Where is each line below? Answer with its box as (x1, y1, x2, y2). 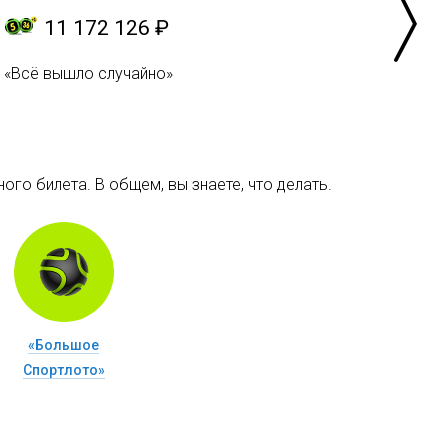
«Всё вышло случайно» (4, 64, 173, 84)
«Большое (28, 336, 99, 353)
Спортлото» (22, 361, 105, 378)
